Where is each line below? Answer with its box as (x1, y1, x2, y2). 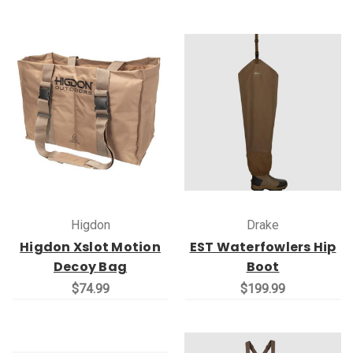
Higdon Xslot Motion (20, 237, 161, 256)
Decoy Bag (53, 257, 128, 276)
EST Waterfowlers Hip (189, 237, 336, 256)
